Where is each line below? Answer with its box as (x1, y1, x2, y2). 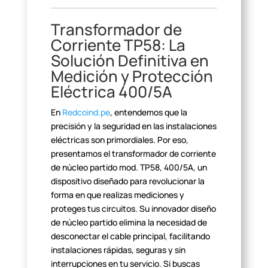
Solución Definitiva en (50, 50, 209, 71)
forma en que (50, 189, 101, 200)
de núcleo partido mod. (50, 162, 138, 173)
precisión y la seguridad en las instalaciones (50, 120, 217, 132)
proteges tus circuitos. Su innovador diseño (50, 203, 216, 214)
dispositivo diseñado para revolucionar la (50, 175, 205, 187)
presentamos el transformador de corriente (50, 148, 216, 159)
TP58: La (120, 34, 185, 56)
